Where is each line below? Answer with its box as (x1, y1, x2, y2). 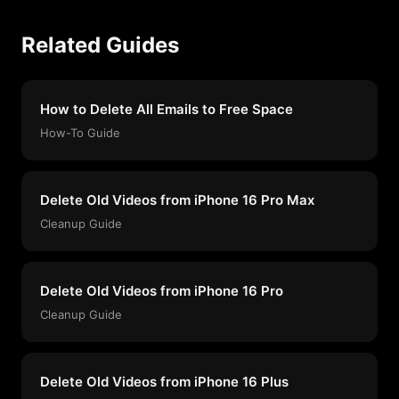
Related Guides (21, 31, 179, 58)
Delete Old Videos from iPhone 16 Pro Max (40, 191, 314, 208)
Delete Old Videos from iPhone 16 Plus (40, 372, 289, 390)
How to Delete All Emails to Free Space (40, 100, 293, 118)
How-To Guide (40, 125, 120, 140)
